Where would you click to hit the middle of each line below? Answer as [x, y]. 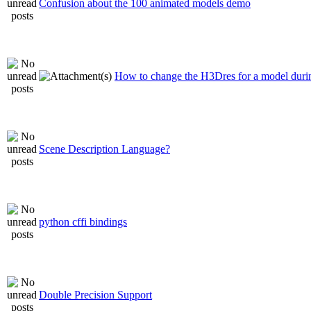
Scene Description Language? [104, 149]
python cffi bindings [83, 221]
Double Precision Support [95, 294]
